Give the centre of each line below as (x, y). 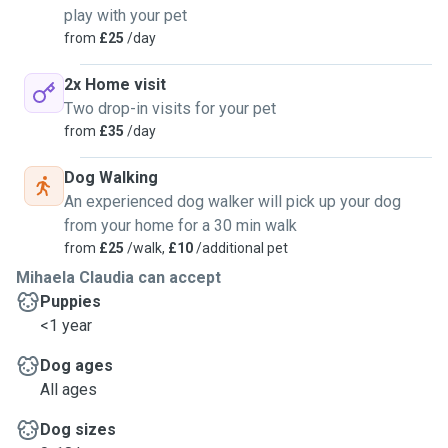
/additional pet (240, 248)
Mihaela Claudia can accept (118, 277)
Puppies (70, 301)
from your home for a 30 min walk (180, 225)
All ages (68, 389)
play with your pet (125, 15)
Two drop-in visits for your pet (170, 108)
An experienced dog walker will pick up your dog (232, 201)
